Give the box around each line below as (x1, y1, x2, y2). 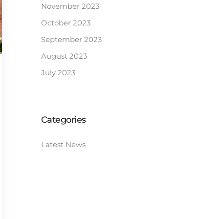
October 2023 (41, 18, 90, 27)
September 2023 (41, 35, 102, 44)
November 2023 (41, 1, 99, 11)
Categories (41, 114, 86, 125)
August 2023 (41, 51, 87, 61)
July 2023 (41, 68, 75, 77)
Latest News (41, 140, 86, 149)
